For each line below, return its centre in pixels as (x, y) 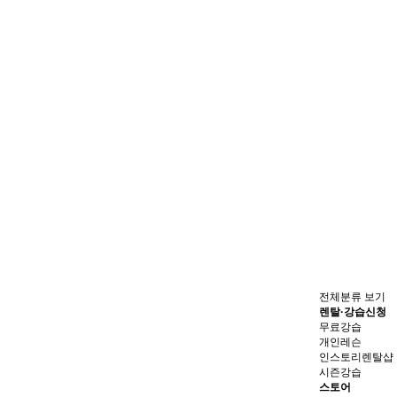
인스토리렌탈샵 (356, 357)
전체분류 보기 (352, 296)
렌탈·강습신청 (353, 311)
